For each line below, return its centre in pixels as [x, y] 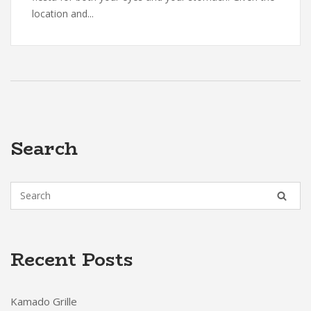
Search [44, 149]
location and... [63, 14]
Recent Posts [72, 260]
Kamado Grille [44, 302]
